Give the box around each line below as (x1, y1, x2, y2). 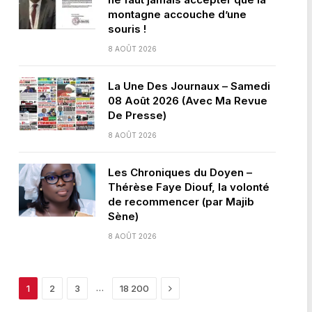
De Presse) (107, 109, 166, 122)
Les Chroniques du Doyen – (107, 166, 252, 179)
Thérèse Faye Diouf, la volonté (107, 180, 270, 194)
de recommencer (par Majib (107, 195, 254, 208)
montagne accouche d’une (107, 8, 247, 21)
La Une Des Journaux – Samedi (107, 79, 270, 93)
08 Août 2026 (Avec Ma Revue (107, 94, 267, 107)
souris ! (107, 22, 146, 36)
